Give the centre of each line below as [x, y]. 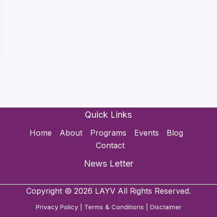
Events [147, 132]
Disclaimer [166, 207]
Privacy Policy [57, 207]
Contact [110, 145]
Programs [108, 132]
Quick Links [108, 114]
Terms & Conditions [114, 207]
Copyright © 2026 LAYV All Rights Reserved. [108, 191]
